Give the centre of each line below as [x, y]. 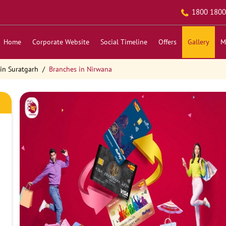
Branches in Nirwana [80, 69]
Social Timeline [124, 42]
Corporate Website [61, 42]
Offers [167, 42]
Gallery [198, 42]
